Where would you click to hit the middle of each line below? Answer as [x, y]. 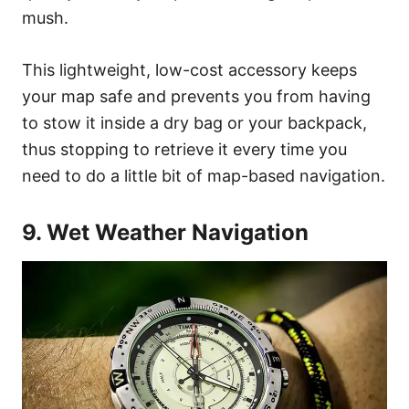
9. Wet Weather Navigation [165, 232]
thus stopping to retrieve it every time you [184, 149]
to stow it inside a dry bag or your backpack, [194, 122]
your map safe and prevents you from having [196, 96]
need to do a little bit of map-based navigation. [204, 175]
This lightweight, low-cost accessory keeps [189, 69]
